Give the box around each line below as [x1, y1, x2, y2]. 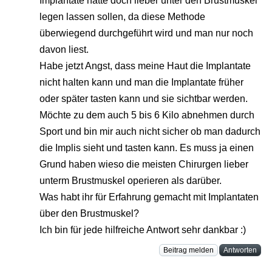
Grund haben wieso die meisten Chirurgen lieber [39, 159, 248, 170]
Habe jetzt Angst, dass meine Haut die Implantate [39, 61, 251, 72]
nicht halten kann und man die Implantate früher [39, 77, 243, 88]
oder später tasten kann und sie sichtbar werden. [39, 93, 248, 104]
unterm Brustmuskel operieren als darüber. [39, 175, 222, 186]
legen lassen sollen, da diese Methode [39, 12, 205, 22]
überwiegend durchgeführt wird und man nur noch [39, 28, 253, 39]
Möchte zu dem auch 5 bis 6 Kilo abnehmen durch [39, 110, 254, 121]
